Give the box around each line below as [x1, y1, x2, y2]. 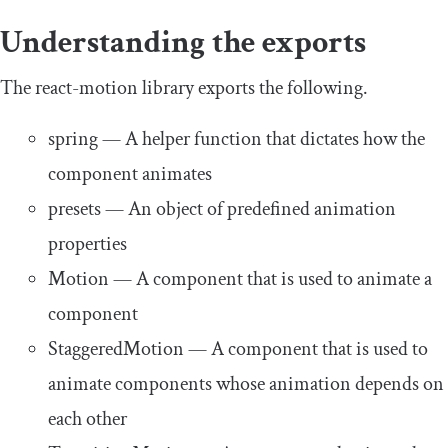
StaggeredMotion [48, 336, 184, 363]
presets [48, 196, 101, 223]
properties [48, 231, 127, 258]
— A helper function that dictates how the [98, 126, 425, 153]
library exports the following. [138, 75, 368, 102]
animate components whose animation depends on [48, 371, 444, 398]
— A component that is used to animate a [109, 266, 432, 293]
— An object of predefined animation [101, 196, 396, 223]
